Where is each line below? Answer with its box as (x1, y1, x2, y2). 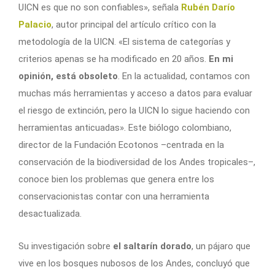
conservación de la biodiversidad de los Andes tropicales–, (18, 157, 255, 168)
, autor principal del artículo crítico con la (52, 19, 216, 31)
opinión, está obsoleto (18, 71, 118, 82)
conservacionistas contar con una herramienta (18, 191, 209, 203)
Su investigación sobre (18, 241, 113, 252)
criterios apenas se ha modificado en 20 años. (18, 53, 209, 65)
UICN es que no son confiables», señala (18, 2, 181, 14)
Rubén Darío (181, 2, 235, 14)
